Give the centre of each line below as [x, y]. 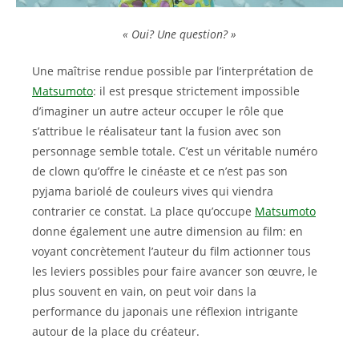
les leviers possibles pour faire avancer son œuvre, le [175, 271]
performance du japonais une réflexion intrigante [165, 311]
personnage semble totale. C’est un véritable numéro [175, 151]
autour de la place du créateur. [116, 331]
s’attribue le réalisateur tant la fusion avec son [157, 131]
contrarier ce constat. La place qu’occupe [143, 211]
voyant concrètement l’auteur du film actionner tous [171, 251]
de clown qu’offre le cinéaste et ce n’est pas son [160, 171]
